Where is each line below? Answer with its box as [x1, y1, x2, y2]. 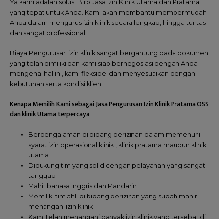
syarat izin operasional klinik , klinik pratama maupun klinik [28, 141, 207, 149]
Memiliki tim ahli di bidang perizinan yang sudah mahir [28, 192, 197, 200]
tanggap [28, 172, 56, 179]
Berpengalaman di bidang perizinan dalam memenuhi [28, 131, 201, 138]
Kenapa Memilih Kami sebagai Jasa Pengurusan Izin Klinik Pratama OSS [10, 98, 209, 109]
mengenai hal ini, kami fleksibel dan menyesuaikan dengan [10, 70, 195, 78]
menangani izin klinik [28, 202, 93, 210]
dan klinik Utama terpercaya [10, 109, 89, 120]
